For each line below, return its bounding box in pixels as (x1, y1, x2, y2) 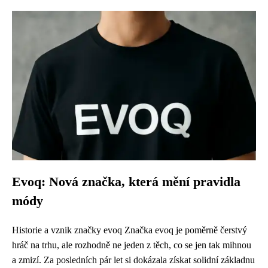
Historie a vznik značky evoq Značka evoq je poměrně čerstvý (12, 225, 247, 235)
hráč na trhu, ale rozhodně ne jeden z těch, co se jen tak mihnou (12, 240, 251, 250)
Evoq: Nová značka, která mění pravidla (12, 175, 240, 189)
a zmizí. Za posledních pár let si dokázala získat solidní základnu (12, 255, 255, 265)
